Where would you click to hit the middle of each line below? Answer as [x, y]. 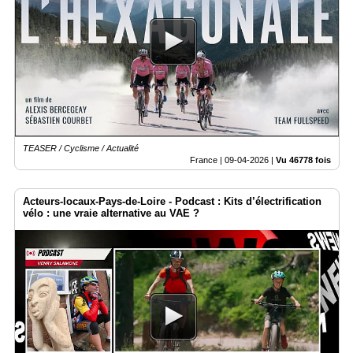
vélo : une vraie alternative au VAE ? [111, 214]
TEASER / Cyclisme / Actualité [81, 149]
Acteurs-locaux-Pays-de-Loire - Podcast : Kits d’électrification [172, 202]
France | [207, 160]
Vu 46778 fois [303, 160]
